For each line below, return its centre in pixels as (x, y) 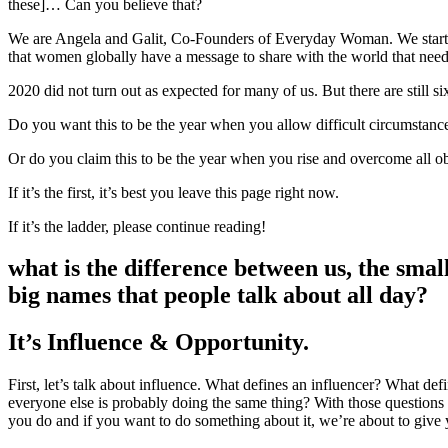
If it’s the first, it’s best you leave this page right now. (173, 192)
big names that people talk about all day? (218, 295)
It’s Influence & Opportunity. (158, 342)
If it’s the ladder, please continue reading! (137, 226)
